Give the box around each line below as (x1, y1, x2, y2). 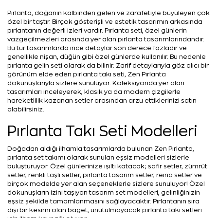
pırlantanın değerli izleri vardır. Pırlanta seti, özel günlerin (7, 27, 187, 34)
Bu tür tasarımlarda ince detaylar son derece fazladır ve (7, 45, 187, 52)
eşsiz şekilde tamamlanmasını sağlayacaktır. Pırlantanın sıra (7, 198, 200, 205)
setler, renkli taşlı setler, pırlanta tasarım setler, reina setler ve (7, 172, 202, 179)
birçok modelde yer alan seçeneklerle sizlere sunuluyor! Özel (7, 181, 205, 187)
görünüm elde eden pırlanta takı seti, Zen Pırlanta (7, 71, 166, 78)
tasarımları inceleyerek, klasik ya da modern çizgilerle (7, 89, 181, 95)
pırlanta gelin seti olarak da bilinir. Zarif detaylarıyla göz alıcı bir (7, 62, 209, 69)
